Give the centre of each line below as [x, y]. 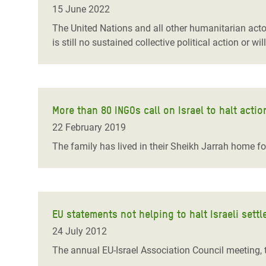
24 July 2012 [80, 231]
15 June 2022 [81, 9]
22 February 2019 [89, 127]
